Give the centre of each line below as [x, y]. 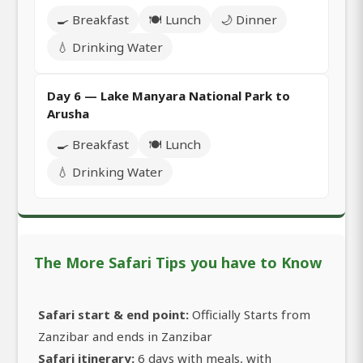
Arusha [68, 113]
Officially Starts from [250, 314]
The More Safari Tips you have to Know [178, 262]
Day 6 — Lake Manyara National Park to [169, 95]
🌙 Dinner [249, 19]
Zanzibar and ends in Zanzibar [125, 336]
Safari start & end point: [113, 314]
